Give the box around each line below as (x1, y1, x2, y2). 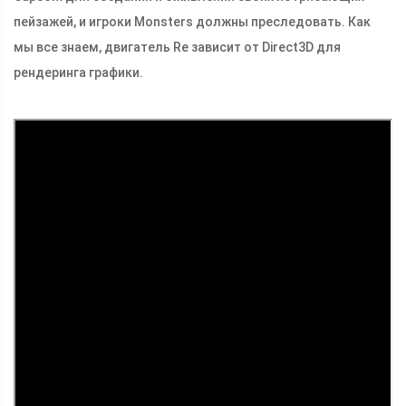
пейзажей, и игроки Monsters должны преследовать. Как (14, 14, 371, 30)
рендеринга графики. (14, 65, 143, 81)
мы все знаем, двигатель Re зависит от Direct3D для (14, 40, 341, 55)
